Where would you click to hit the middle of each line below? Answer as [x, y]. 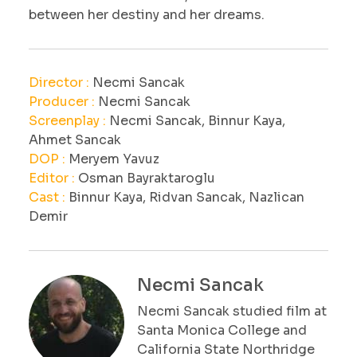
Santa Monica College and [222, 330]
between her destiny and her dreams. [147, 14]
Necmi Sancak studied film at [232, 311]
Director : [61, 82]
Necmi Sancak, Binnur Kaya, [197, 120]
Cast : [49, 197]
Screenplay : [69, 120]
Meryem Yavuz [114, 159]
